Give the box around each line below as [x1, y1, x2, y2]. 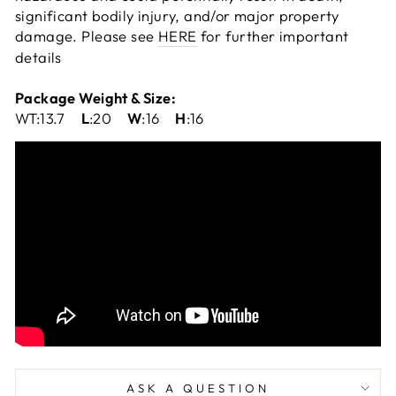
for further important [196, 26, 349, 45]
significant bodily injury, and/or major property [15, 5, 339, 25]
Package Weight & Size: [15, 88, 177, 107]
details [15, 47, 62, 66]
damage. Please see [15, 26, 158, 45]
